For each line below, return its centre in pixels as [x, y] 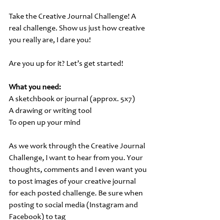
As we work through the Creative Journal [78, 146]
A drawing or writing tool [50, 111]
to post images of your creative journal [73, 181]
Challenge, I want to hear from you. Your [77, 158]
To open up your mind [45, 123]
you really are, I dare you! [50, 40]
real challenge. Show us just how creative [78, 28]
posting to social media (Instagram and [74, 205]
